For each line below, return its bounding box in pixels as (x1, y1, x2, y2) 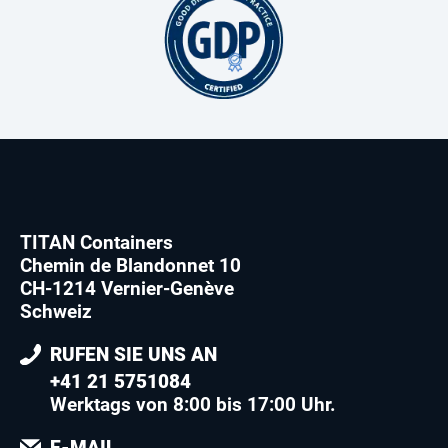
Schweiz (20, 300, 92, 324)
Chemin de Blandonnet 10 (20, 254, 241, 278)
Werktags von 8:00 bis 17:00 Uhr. (50, 393, 336, 417)
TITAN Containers (20, 231, 173, 255)
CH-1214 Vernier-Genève (20, 277, 234, 301)
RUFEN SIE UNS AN (50, 343, 217, 367)
